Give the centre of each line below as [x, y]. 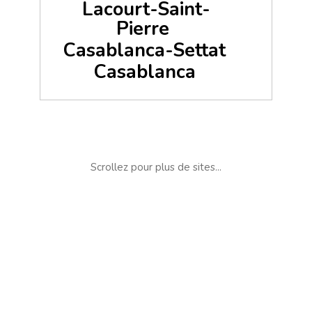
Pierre [143, 29]
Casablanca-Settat [145, 51]
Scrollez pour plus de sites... [156, 167]
